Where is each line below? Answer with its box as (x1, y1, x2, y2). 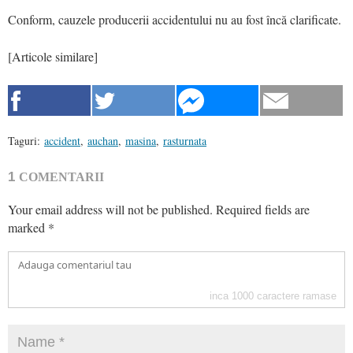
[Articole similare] (8, 47, 98, 65)
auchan (87, 132, 118, 148)
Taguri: (8, 132, 40, 148)
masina (125, 132, 156, 148)
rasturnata (163, 132, 206, 148)
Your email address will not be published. (8, 200, 213, 217)
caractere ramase (254, 289, 336, 302)
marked (8, 218, 48, 236)
